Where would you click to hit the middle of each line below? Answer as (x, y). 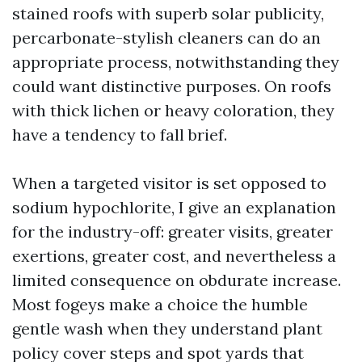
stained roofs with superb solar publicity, (168, 13)
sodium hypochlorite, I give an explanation (174, 207)
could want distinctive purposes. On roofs (172, 86)
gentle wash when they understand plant (167, 328)
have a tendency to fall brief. (120, 135)
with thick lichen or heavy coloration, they (173, 110)
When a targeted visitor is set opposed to (169, 183)
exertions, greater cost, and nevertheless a (174, 256)
